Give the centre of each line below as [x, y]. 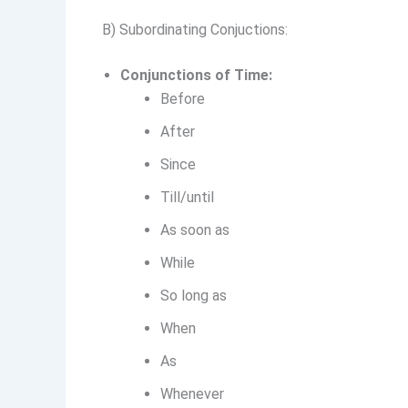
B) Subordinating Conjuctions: [195, 30]
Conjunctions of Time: [196, 76]
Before [183, 99]
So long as [194, 296]
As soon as [195, 230]
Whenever [192, 394]
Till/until [187, 198]
